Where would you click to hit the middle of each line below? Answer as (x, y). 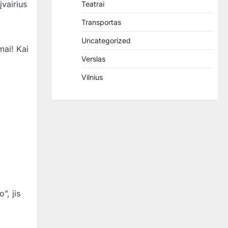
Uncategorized (106, 40)
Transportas (101, 22)
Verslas (93, 59)
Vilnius (92, 77)
